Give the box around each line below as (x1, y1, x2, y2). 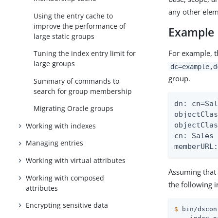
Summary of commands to (34, 76, 120, 86)
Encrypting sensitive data (26, 200, 109, 210)
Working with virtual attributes (26, 155, 126, 165)
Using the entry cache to (34, 11, 113, 20)
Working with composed (26, 173, 105, 182)
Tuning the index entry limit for (34, 49, 136, 58)
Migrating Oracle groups (34, 104, 114, 113)
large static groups (34, 31, 95, 41)
